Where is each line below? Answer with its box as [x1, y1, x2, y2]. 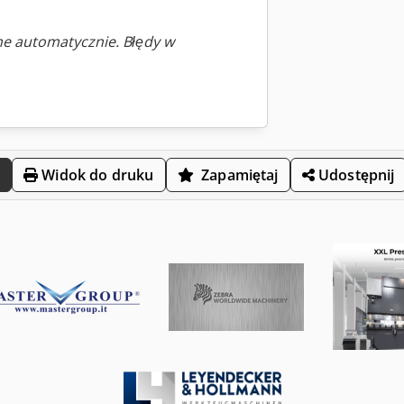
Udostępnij [314, 164, 395, 185]
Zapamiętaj [201, 164, 279, 185]
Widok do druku [38, 164, 154, 185]
